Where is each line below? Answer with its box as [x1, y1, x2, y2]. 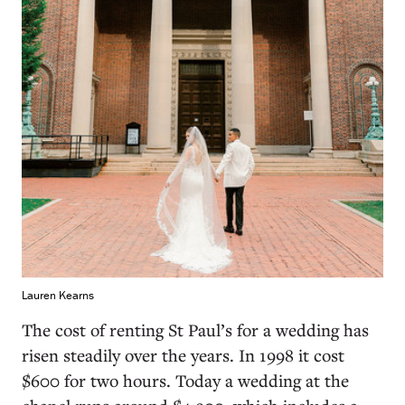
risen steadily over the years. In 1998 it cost [22, 343, 344, 366]
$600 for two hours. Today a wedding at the [22, 368, 349, 391]
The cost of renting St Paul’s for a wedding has [22, 317, 369, 341]
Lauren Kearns [22, 287, 94, 303]
